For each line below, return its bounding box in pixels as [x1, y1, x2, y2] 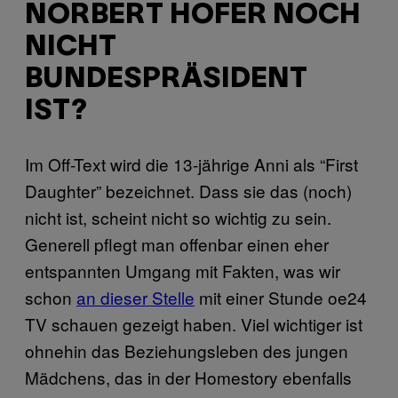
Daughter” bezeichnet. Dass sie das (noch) [25, 179, 352, 203]
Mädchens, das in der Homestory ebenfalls [25, 365, 352, 390]
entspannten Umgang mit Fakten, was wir [25, 259, 340, 283]
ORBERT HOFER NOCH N [25, 2, 361, 28]
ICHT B [25, 34, 116, 60]
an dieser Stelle [76, 285, 195, 310]
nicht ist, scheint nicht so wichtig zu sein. [25, 205, 331, 230]
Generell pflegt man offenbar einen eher [25, 232, 329, 257]
